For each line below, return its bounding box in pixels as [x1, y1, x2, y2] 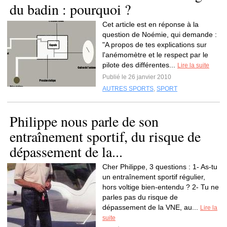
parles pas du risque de [102, 193, 178, 201]
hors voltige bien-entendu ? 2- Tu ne [102, 183, 219, 191]
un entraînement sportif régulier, [102, 173, 205, 181]
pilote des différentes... [102, 61, 177, 69]
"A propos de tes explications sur [102, 41, 207, 49]
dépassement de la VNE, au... [102, 203, 200, 211]
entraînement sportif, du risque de [10, 127, 201, 146]
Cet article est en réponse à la [102, 20, 199, 28]
